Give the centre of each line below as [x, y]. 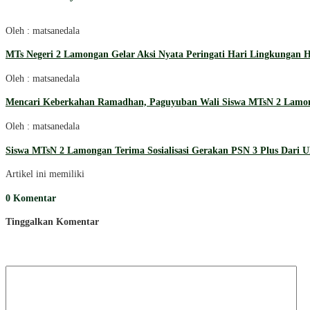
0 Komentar [31, 198]
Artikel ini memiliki [45, 174]
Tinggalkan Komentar [52, 222]
